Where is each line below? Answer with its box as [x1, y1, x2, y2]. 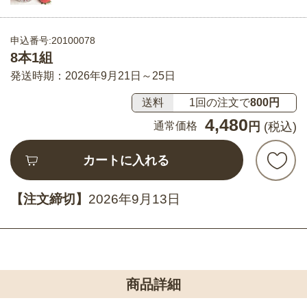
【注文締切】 [10, 191, 88, 206]
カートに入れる [83, 153, 170, 167]
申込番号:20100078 [10, 35, 95, 47]
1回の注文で [189, 96, 251, 108]
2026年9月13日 [88, 191, 180, 206]
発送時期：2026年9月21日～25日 [10, 70, 175, 82]
